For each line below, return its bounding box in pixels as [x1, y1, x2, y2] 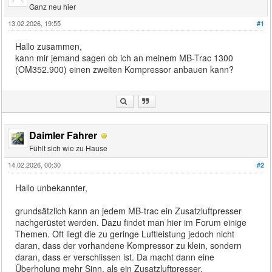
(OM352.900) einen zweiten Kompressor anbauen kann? [15, 63, 234, 75]
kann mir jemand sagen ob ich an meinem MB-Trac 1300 [15, 51, 234, 64]
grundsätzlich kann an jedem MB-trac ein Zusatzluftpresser [15, 204, 242, 217]
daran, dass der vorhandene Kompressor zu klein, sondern [15, 239, 242, 251]
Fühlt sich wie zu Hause [29, 142, 108, 153]
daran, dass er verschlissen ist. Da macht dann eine [15, 250, 215, 263]
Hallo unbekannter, [15, 181, 88, 194]
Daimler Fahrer [29, 127, 98, 142]
